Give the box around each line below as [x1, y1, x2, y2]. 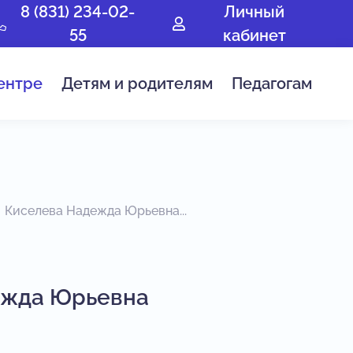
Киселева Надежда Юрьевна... [5, 203, 187, 218]
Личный [224, 2, 285, 21]
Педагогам [231, 74, 312, 93]
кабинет [222, 26, 286, 45]
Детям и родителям [61, 74, 213, 93]
